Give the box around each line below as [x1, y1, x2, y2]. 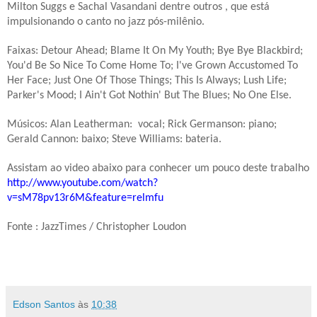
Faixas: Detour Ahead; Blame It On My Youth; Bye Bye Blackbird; [7, 45, 303, 57]
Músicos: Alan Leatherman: [7, 118, 132, 130]
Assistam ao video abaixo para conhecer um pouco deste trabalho [7, 162, 309, 174]
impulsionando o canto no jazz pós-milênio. [7, 16, 204, 28]
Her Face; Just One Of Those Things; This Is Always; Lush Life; [7, 74, 287, 86]
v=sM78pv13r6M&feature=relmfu [7, 192, 163, 204]
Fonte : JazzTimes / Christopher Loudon [7, 221, 186, 233]
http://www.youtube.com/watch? [7, 177, 158, 189]
